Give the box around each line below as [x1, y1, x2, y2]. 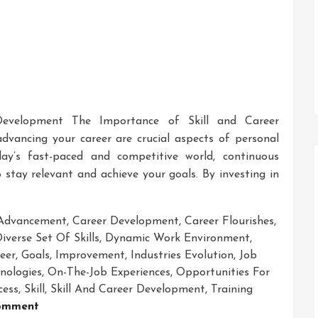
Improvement [55, 249, 125, 261]
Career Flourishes [185, 215, 274, 227]
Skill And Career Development [50, 283, 205, 295]
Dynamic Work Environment [105, 232, 250, 244]
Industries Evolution [131, 249, 234, 261]
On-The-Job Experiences [48, 266, 170, 278]
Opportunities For [176, 266, 270, 278]
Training [211, 283, 253, 295]
